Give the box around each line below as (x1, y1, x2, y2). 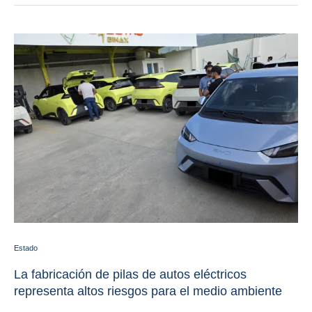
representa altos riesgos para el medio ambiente (14, 284, 282, 298)
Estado (14, 244, 38, 252)
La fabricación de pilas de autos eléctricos (14, 267, 247, 281)
